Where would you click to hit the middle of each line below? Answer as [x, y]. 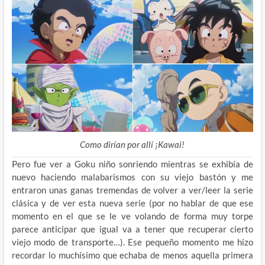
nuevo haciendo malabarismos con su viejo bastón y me [132, 177]
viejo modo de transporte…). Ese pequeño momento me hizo [132, 242]
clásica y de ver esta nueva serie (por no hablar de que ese [132, 203]
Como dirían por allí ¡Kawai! [132, 145]
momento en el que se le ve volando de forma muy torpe [132, 216]
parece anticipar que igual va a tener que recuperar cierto [132, 229]
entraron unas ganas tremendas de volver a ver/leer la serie [132, 190]
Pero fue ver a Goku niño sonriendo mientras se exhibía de [132, 164]
